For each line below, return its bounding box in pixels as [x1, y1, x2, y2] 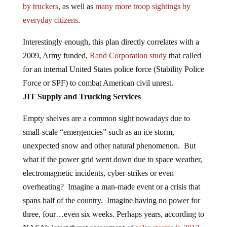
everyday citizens [22, 16, 78, 24]
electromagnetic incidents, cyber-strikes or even [22, 169, 174, 177]
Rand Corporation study [89, 51, 167, 60]
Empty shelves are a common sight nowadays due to [22, 114, 190, 123]
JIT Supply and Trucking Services [22, 92, 141, 101]
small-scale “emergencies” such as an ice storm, [22, 128, 174, 136]
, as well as [58, 2, 95, 11]
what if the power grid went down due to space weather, [22, 155, 202, 164]
